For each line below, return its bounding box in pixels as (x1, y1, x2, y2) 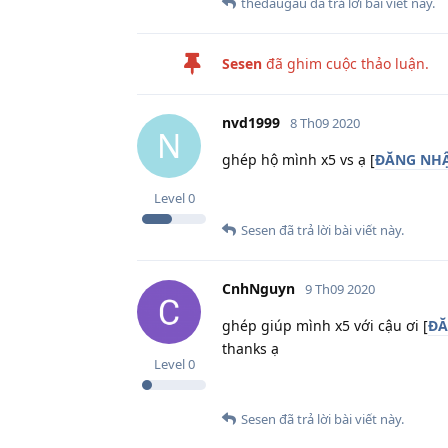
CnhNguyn (222, 278, 295, 298)
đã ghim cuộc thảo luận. (262, 53, 429, 73)
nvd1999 (222, 112, 280, 132)
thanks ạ (222, 338, 279, 358)
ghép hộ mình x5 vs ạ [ (222, 149, 375, 169)
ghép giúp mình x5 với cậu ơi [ (222, 315, 428, 335)
